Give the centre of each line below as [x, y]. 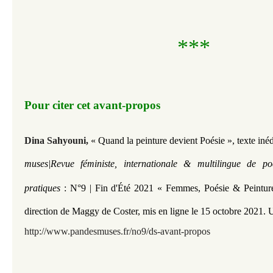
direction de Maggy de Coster [81, 211]
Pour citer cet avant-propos [94, 105]
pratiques [44, 188]
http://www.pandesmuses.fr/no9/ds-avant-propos [117, 232]
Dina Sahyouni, [56, 140]
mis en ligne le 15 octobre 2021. [205, 211]
